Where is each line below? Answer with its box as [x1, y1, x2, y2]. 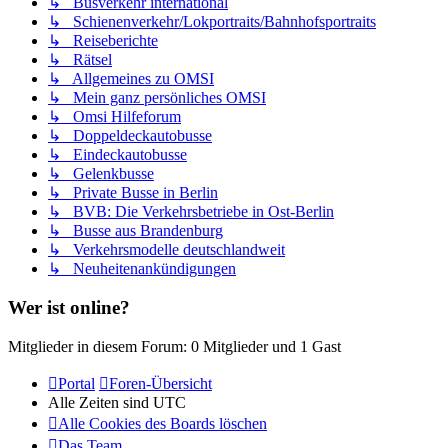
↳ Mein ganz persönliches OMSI [48, 89, 266, 107]
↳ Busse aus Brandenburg [48, 222, 223, 240]
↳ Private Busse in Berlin [48, 184, 218, 202]
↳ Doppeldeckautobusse [48, 127, 212, 145]
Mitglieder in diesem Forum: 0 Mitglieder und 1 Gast [8, 337, 341, 355]
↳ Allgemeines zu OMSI [48, 70, 214, 88]
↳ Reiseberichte [48, 32, 158, 50]
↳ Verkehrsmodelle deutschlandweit [48, 241, 285, 259]
